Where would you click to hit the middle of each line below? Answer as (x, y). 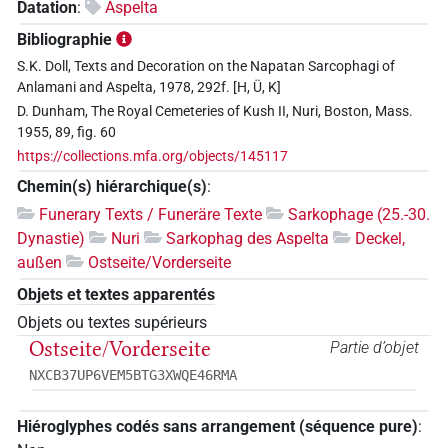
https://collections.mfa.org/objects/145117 (152, 156)
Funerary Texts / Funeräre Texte (150, 214)
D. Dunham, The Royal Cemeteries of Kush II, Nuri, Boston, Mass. (215, 111)
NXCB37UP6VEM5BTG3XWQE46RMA (133, 375)
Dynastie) (51, 238)
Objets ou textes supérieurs (112, 322)
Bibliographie (64, 40)
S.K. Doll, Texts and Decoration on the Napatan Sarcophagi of (206, 66)
